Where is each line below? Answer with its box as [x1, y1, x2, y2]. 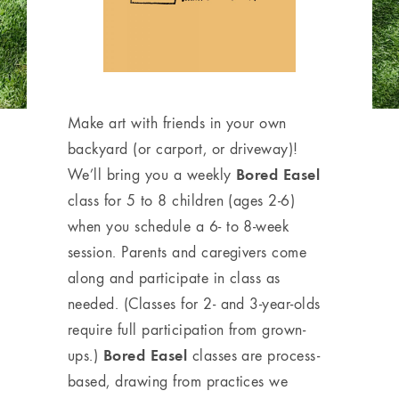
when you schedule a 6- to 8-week [68, 215, 289, 236]
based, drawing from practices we [68, 370, 289, 391]
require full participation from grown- [68, 318, 306, 339]
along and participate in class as [68, 266, 281, 288]
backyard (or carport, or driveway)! [68, 137, 298, 159]
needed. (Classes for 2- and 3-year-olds [68, 292, 321, 313]
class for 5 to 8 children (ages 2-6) [68, 189, 296, 210]
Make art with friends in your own [68, 111, 287, 133]
